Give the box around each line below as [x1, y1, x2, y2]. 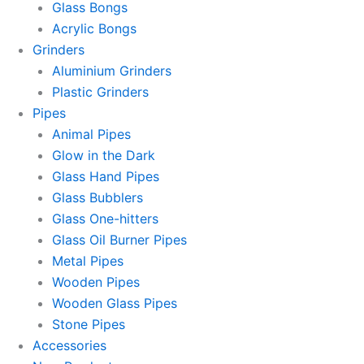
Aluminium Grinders [52, 63, 171, 79]
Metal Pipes [52, 253, 123, 269]
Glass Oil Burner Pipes [52, 232, 187, 248]
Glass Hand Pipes [52, 168, 159, 184]
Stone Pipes [52, 316, 125, 332]
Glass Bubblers [52, 189, 143, 206]
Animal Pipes [52, 126, 131, 142]
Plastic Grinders [52, 84, 149, 100]
